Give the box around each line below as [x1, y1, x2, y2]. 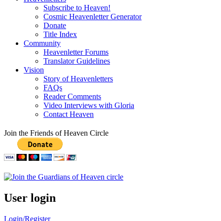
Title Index [43, 30, 77, 39]
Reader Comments [43, 92, 101, 101]
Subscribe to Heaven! [43, 3, 110, 12]
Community [24, 39, 61, 48]
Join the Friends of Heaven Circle [4, 129, 109, 138]
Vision [24, 66, 44, 74]
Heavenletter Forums [43, 48, 109, 57]
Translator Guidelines [43, 57, 110, 66]
